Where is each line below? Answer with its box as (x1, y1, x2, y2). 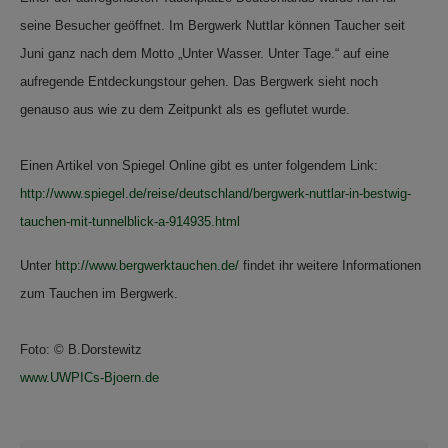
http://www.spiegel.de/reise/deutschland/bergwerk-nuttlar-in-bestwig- (20, 185, 411, 201)
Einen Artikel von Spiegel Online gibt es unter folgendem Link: (20, 157, 378, 173)
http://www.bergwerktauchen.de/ (55, 257, 239, 273)
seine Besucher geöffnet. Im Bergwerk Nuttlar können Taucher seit (20, 17, 405, 33)
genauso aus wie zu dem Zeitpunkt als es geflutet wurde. (20, 101, 350, 117)
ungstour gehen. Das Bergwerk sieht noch (136, 73, 378, 89)
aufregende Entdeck (20, 73, 136, 89)
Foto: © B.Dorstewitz (20, 341, 142, 357)
